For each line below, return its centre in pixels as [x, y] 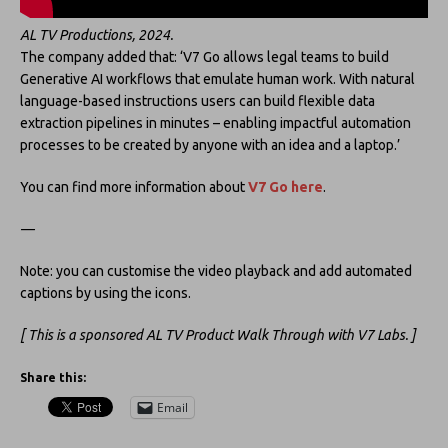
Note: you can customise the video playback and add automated [216, 270]
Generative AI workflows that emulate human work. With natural [217, 78]
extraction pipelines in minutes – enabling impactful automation [215, 122]
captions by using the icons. [105, 292]
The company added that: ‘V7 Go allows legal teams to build [204, 56]
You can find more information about [134, 186]
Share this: [53, 377]
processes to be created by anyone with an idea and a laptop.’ [210, 144]
